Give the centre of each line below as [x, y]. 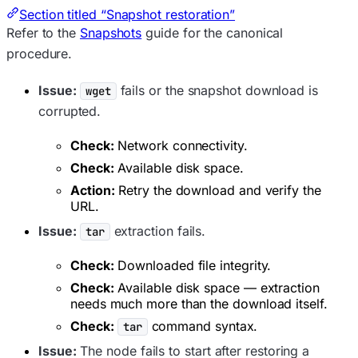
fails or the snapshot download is [217, 90]
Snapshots [111, 32]
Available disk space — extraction [217, 287]
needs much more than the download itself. [199, 303]
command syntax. [203, 326]
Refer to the [43, 32]
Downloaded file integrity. [193, 265]
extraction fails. [158, 231]
